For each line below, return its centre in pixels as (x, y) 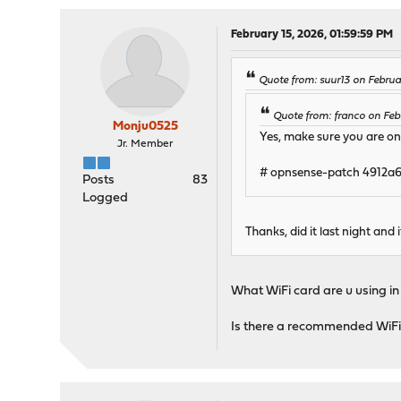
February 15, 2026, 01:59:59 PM (312, 34)
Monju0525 (145, 127)
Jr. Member (145, 144)
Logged (106, 198)
